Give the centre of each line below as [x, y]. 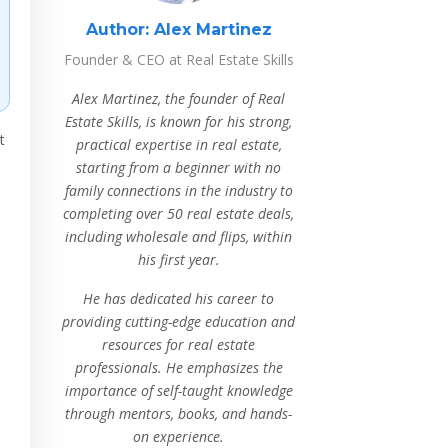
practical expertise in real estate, [178, 144]
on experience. [179, 436]
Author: [117, 29]
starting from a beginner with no [179, 167]
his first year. [178, 259]
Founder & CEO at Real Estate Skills [178, 59]
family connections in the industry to [178, 190]
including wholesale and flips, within [179, 236]
